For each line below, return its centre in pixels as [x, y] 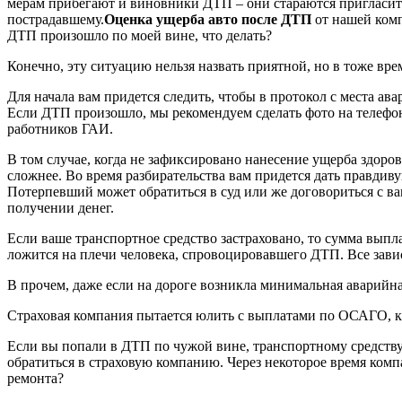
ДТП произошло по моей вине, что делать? [140, 35]
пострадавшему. [56, 19]
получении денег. [61, 207]
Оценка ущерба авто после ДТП [208, 19]
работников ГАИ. [60, 128]
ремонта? [35, 378]
